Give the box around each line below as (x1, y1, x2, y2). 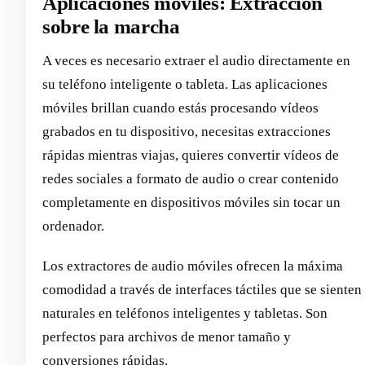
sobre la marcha (42, 15, 180, 37)
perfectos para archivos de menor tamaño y (42, 329, 291, 345)
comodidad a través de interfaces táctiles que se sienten (42, 282, 362, 298)
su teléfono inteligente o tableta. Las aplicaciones (42, 77, 328, 93)
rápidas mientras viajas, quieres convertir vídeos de (42, 147, 339, 164)
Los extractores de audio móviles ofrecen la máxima (42, 258, 343, 275)
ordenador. (42, 218, 104, 235)
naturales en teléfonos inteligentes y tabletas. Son (42, 306, 328, 322)
